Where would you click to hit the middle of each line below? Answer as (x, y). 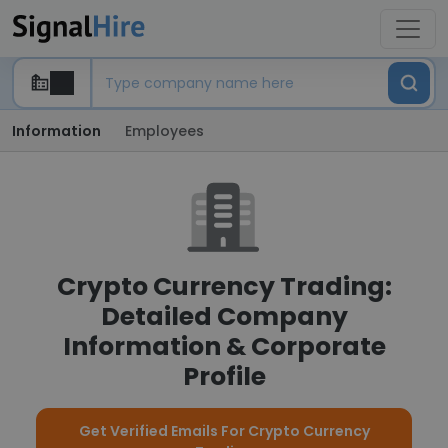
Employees (164, 131)
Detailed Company (224, 316)
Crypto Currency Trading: (224, 286)
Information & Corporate (224, 346)
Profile (224, 376)
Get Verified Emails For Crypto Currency (224, 431)
